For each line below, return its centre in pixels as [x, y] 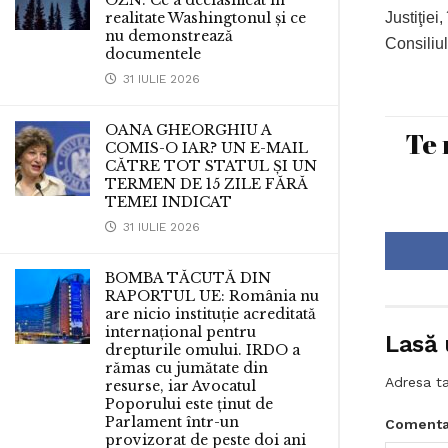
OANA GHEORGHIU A [188, 130]
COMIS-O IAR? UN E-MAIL [206, 148]
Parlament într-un [172, 422]
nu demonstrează [169, 36]
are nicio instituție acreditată [210, 314]
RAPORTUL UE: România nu [212, 296]
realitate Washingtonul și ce [205, 18]
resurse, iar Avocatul [180, 386]
